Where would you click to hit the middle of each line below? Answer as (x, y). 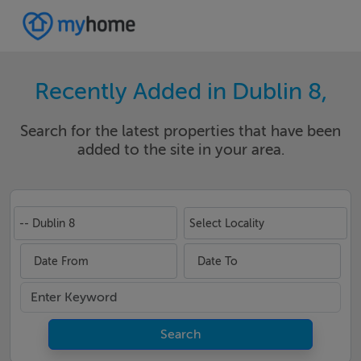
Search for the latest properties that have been (180, 131)
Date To (218, 261)
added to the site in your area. (180, 149)
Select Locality (227, 223)
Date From (61, 261)
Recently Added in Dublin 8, (180, 91)
